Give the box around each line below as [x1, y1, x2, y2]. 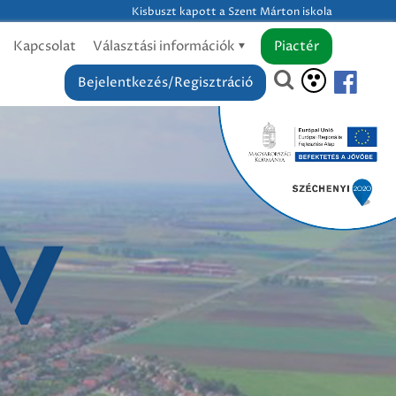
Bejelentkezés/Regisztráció [78, 72, 254, 92]
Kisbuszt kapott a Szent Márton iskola [132, 4, 332, 19]
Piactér [274, 36, 319, 56]
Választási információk [93, 36, 237, 56]
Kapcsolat [13, 36, 76, 56]
